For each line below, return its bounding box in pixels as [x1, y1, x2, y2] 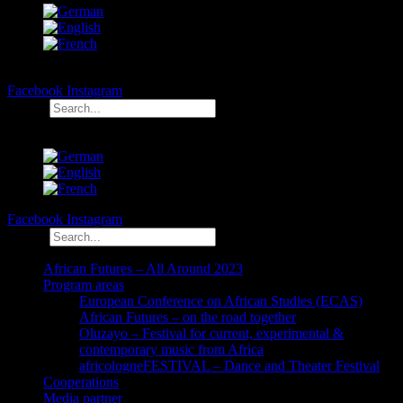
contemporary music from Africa [79, 342, 264, 357]
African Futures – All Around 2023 [43, 261, 243, 276]
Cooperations [43, 374, 119, 390]
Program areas [43, 277, 124, 292]
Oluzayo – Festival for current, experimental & [79, 326, 344, 341]
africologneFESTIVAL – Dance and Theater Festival [79, 358, 380, 373]
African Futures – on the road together [79, 309, 296, 325]
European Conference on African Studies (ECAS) [79, 293, 363, 309]
